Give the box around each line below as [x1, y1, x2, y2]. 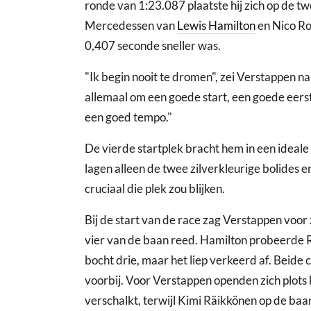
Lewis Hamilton [177, 18, 255, 33]
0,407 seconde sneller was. [85, 38, 221, 53]
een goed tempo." [85, 110, 172, 125]
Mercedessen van [85, 18, 177, 33]
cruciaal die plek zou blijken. [85, 181, 225, 196]
